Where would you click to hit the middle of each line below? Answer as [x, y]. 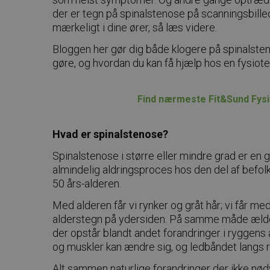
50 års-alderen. [87, 184]
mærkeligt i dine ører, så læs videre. [135, 27]
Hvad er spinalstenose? [110, 134]
